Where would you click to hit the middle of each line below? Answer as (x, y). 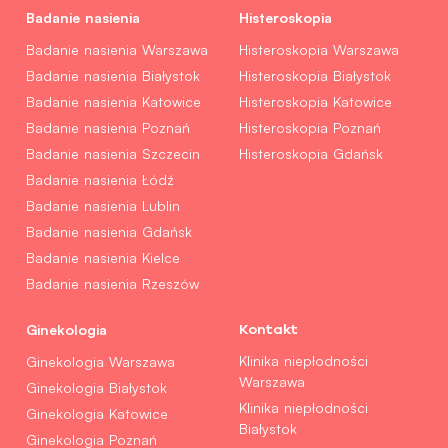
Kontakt (268, 328)
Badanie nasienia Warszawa (117, 49)
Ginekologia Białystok (96, 387)
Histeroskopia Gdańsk (311, 153)
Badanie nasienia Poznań (108, 127)
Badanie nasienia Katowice (113, 101)
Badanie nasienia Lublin (103, 205)
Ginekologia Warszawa (100, 361)
